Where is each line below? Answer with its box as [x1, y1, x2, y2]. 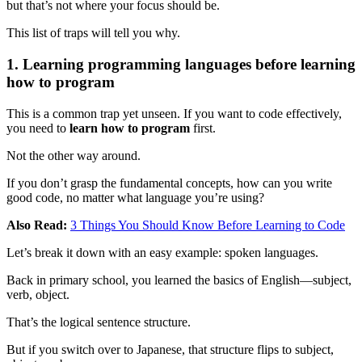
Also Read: [6, 217, 67, 232]
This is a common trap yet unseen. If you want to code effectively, [6, 106, 342, 120]
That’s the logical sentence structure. [6, 314, 191, 329]
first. [190, 120, 216, 135]
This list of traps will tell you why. [6, 26, 180, 40]
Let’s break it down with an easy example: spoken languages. [6, 245, 318, 259]
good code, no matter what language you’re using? [6, 190, 264, 204]
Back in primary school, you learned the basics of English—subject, [6, 272, 351, 287]
